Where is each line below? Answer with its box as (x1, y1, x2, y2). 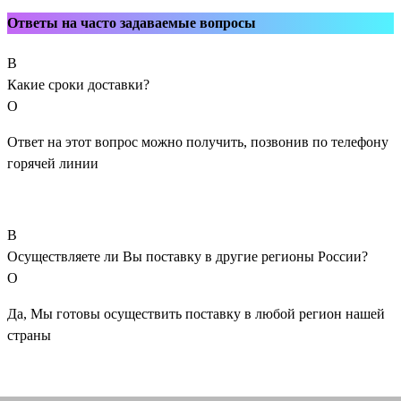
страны (7, 327, 51, 343)
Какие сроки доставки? (7, 76, 149, 92)
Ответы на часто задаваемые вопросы (7, 14, 256, 30)
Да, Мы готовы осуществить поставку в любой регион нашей (7, 305, 385, 321)
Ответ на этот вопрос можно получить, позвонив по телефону (7, 133, 388, 149)
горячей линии (7, 155, 98, 171)
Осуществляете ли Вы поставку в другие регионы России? (7, 248, 368, 264)
